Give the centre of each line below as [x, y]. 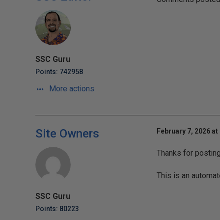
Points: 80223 [57, 209]
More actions [71, 89]
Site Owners [67, 134]
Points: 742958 [59, 72]
